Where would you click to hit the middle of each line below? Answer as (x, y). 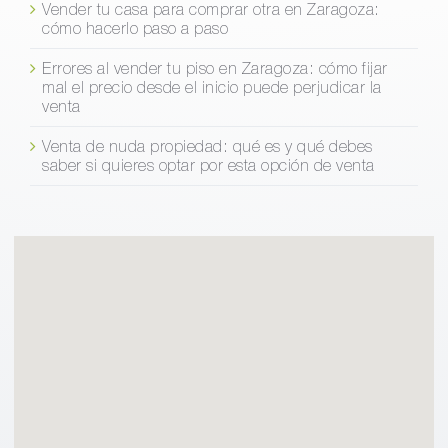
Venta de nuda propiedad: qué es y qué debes (207, 145)
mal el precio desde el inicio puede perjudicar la (212, 86)
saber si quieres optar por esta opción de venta (208, 164)
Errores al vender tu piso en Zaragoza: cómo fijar (215, 67)
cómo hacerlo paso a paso (135, 27)
